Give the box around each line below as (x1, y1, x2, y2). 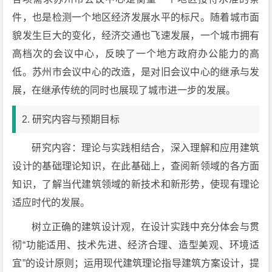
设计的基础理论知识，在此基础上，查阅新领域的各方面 (12, 161, 260, 171)
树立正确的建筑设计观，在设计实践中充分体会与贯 (32, 222, 260, 232)
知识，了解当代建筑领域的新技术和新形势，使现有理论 (12, 179, 260, 189)
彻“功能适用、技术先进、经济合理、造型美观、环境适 (12, 240, 260, 250)
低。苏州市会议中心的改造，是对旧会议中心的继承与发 (12, 67, 260, 77)
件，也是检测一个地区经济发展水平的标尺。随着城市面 (12, 12, 260, 22)
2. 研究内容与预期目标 (22, 114, 120, 124)
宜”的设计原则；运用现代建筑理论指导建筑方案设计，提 (12, 258, 260, 268)
